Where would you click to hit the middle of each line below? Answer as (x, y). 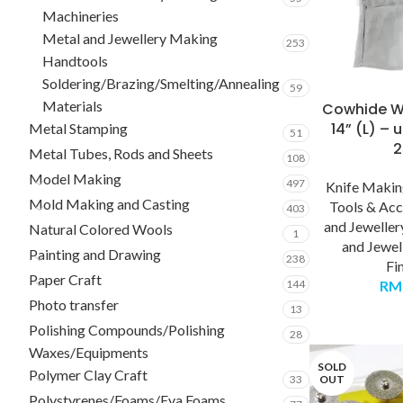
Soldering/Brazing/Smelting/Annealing (161, 83)
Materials (72, 106)
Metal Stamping (78, 128)
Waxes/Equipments (89, 352)
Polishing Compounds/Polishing (127, 330)
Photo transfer (74, 304)
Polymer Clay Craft (88, 375)
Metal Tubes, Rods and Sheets (121, 153)
